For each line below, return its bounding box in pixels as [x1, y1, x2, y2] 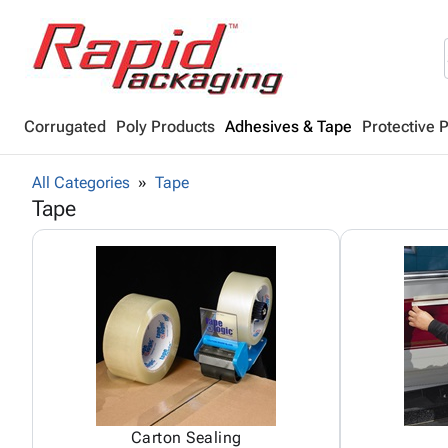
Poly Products [116, 117, 215, 136]
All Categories [32, 173, 130, 192]
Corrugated [24, 117, 106, 136]
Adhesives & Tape [225, 117, 352, 136]
